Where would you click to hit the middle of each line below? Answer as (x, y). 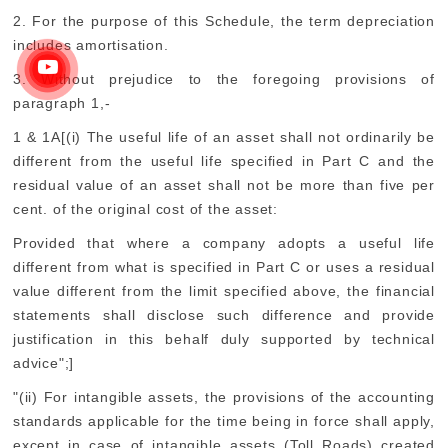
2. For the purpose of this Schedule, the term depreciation (224, 21)
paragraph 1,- (62, 103)
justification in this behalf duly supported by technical (224, 339)
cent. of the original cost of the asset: (146, 209)
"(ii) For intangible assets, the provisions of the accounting (224, 397)
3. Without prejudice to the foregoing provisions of (224, 79)
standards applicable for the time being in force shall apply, (224, 421)
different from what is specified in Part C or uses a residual (224, 267)
